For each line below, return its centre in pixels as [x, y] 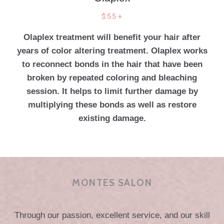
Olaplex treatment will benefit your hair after [112, 37]
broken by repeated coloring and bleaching [112, 77]
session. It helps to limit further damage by [112, 91]
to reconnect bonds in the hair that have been [112, 64]
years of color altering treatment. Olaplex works [112, 50]
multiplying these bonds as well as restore [112, 104]
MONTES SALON [112, 182]
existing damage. [112, 118]
